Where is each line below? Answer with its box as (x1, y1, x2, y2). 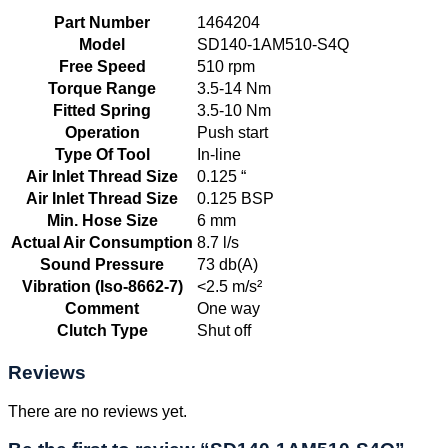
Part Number (54, 14, 150, 32)
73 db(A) (197, 256, 258, 274)
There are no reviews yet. (8, 402, 187, 420)
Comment (65, 300, 139, 318)
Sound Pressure (40, 256, 164, 274)
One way (197, 300, 260, 318)
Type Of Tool (54, 146, 150, 164)
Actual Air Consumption (11, 234, 193, 252)
